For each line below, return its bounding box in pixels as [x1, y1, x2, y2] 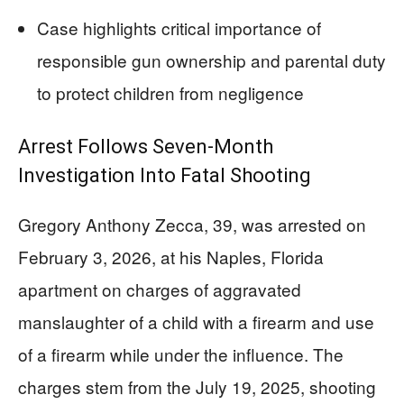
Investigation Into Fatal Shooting [18, 163, 311, 187]
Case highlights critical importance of [37, 14, 321, 40]
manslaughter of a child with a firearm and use [18, 308, 374, 334]
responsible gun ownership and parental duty [37, 47, 386, 72]
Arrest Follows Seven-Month [18, 134, 273, 158]
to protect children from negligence [37, 79, 304, 105]
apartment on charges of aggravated [18, 276, 301, 301]
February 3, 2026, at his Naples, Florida [18, 243, 324, 269]
